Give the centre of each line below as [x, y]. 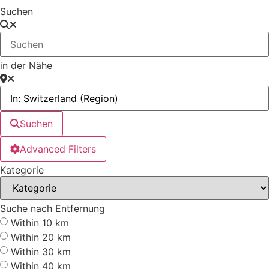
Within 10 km [40, 222]
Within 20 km [41, 237]
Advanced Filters [58, 149]
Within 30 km [41, 251]
